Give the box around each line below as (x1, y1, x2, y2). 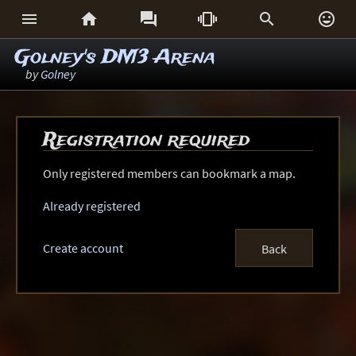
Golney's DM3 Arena (14, 44, 215, 72)
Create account (42, 240, 123, 256)
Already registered (42, 198, 141, 214)
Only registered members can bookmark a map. (42, 165, 296, 181)
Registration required (42, 126, 250, 154)
